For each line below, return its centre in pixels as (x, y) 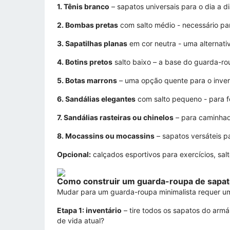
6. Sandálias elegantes (96, 99)
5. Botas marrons (87, 80)
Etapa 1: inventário (89, 210)
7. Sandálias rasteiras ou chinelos (115, 117)
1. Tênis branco (83, 6)
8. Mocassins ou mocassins (106, 136)
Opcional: (74, 154)
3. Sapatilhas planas (92, 43)
